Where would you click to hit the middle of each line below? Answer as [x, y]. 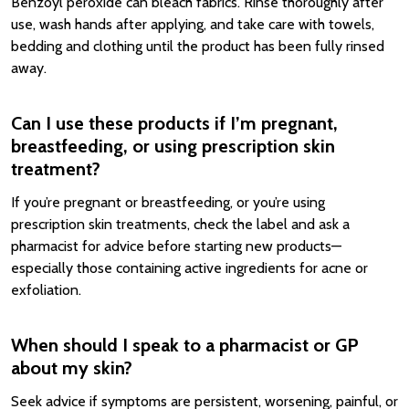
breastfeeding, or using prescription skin [173, 146]
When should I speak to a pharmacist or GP [185, 345]
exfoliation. [46, 290]
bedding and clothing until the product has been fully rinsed [198, 46]
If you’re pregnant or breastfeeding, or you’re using [168, 202]
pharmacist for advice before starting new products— [176, 246]
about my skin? [72, 368]
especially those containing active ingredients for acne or [189, 268]
